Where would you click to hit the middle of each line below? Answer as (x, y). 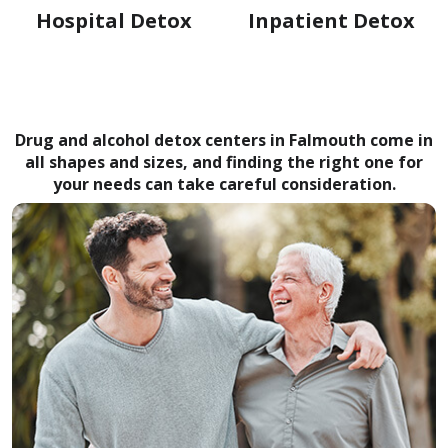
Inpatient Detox (331, 21)
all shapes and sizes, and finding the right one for (224, 162)
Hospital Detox (114, 21)
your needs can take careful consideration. (224, 184)
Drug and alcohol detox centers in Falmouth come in (224, 140)
